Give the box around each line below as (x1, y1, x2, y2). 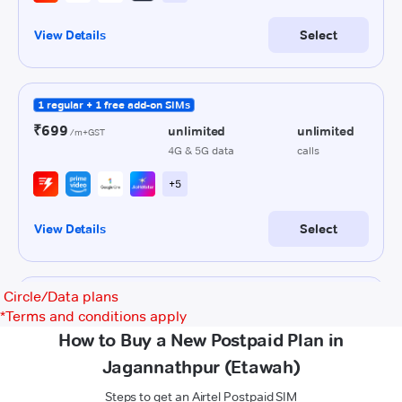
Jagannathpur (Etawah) (101, 356, 301, 378)
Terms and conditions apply (5, 308, 187, 325)
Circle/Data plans (4, 288, 118, 305)
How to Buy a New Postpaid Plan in (57, 329, 345, 351)
